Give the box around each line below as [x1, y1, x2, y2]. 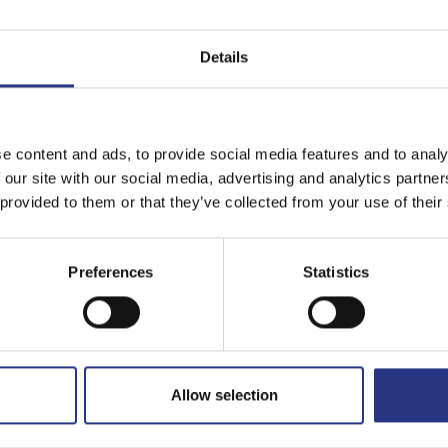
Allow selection [170, 386, 278, 404]
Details [199, 48, 249, 66]
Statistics [303, 263, 369, 281]
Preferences [68, 263, 154, 281]
